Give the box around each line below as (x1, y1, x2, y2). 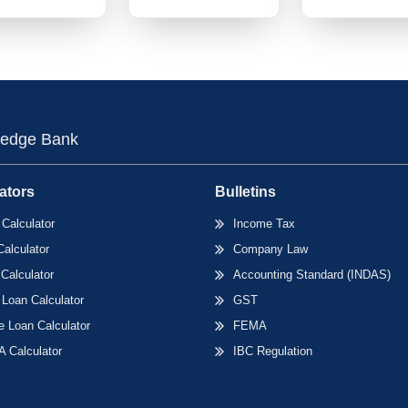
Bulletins (214, 184, 276, 199)
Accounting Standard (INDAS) (232, 268, 391, 281)
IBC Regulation (232, 344, 312, 358)
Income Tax (232, 217, 295, 230)
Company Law (232, 242, 308, 256)
